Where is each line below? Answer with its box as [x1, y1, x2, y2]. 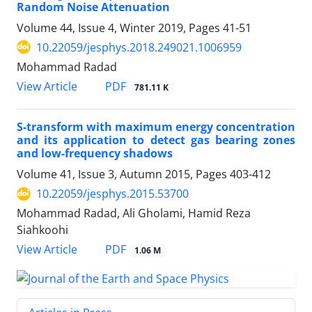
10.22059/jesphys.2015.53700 [36, 186, 189, 202]
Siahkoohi [17, 222, 68, 238]
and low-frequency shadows [17, 146, 173, 162]
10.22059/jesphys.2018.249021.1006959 [36, 39, 242, 55]
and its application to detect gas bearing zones [17, 132, 295, 148]
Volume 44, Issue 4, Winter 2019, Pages [17, 19, 223, 36]
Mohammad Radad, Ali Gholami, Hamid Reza [17, 205, 251, 221]
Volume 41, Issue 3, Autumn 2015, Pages [17, 166, 230, 182]
